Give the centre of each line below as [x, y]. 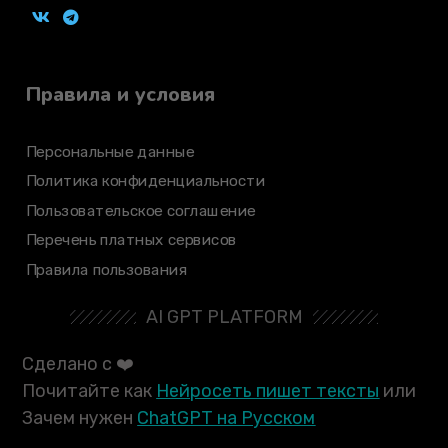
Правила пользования [107, 269]
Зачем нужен [80, 418]
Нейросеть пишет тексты [268, 391]
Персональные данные [110, 151]
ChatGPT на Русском [226, 418]
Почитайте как [89, 391]
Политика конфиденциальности [146, 181]
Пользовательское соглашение [141, 210]
